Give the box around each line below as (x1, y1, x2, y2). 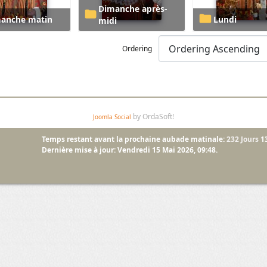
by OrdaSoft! (131, 111, 174, 122)
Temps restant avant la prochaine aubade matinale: (42, 134, 225, 145)
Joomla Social (93, 113, 131, 122)
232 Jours (226, 134, 259, 145)
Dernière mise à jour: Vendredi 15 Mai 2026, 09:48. (42, 145, 218, 156)
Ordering (122, 43, 154, 54)
